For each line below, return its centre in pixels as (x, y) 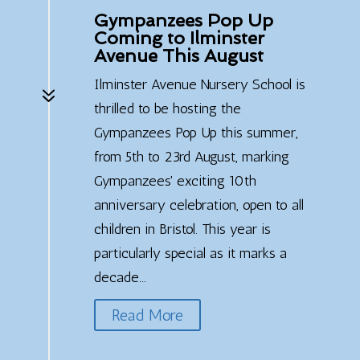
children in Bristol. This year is (182, 229)
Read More (147, 315)
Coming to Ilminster (179, 37)
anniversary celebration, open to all (198, 205)
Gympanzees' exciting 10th (175, 180)
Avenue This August (178, 55)
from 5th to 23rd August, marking (191, 156)
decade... (120, 277)
